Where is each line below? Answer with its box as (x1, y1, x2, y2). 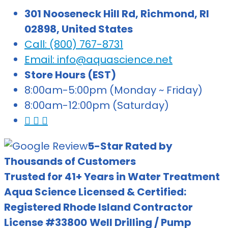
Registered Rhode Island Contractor (4, 200, 193, 215)
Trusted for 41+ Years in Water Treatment (4, 169, 220, 184)
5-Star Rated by (88, 139, 173, 154)
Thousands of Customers (4, 154, 136, 169)
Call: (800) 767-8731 (24, 37, 123, 52)
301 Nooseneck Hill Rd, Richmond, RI (24, 7, 209, 21)
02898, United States (24, 22, 133, 37)
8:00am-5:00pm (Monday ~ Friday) (24, 83, 203, 98)
